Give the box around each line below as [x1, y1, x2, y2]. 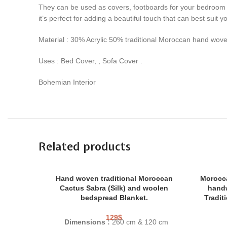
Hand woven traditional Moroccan [55, 174, 173, 182]
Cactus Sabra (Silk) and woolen [60, 183, 168, 192]
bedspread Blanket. [80, 193, 148, 202]
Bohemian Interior [39, 78, 96, 86]
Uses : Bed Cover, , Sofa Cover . [39, 56, 142, 65]
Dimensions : [64, 217, 112, 226]
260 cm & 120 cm [111, 217, 170, 226]
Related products [39, 138, 131, 154]
